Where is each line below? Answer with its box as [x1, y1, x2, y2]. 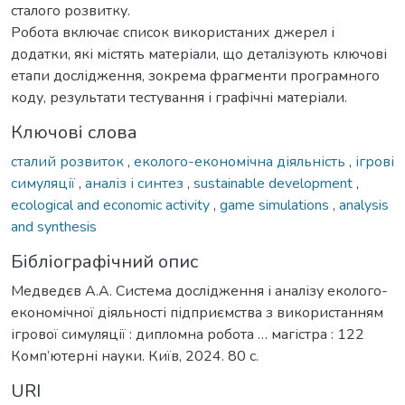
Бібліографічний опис [11, 249, 198, 274]
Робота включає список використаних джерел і [11, 22, 334, 42]
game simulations [220, 194, 333, 215]
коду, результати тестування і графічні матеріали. [11, 87, 347, 108]
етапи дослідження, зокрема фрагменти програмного [11, 65, 380, 86]
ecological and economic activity [11, 194, 213, 215]
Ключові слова [11, 119, 137, 145]
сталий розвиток [11, 151, 127, 172]
